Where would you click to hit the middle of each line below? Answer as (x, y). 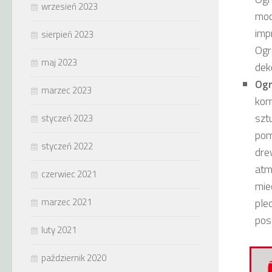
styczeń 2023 (67, 118)
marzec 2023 (66, 90)
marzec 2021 (66, 202)
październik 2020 (74, 258)
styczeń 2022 (67, 146)
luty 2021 (59, 230)
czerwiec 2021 (69, 174)
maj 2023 (59, 62)
